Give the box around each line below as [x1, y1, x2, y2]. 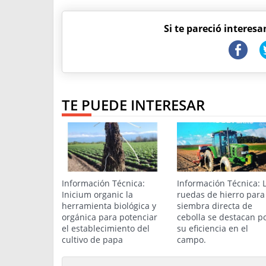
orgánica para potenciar [62, 211, 157, 223]
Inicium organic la [62, 189, 133, 200]
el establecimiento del [62, 223, 150, 234]
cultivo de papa [62, 234, 123, 245]
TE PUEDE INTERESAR [62, 95, 205, 115]
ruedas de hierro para [177, 189, 265, 200]
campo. [177, 234, 206, 245]
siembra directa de [177, 200, 252, 211]
